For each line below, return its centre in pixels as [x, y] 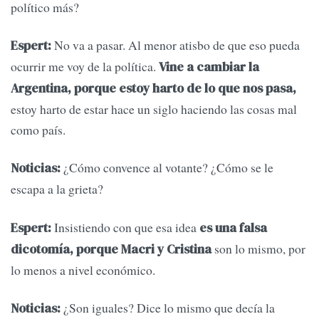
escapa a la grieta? [57, 189]
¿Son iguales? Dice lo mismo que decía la [168, 308]
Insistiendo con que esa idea [124, 227]
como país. [38, 130]
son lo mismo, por [258, 248]
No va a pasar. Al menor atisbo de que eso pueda [176, 45]
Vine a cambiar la [209, 67]
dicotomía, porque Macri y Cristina [111, 249]
